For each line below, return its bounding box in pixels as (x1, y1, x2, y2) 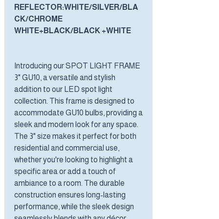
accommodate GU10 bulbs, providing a (14, 108, 143, 117)
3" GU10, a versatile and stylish (14, 73, 115, 82)
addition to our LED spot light (14, 85, 112, 93)
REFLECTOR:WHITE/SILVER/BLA (14, 2, 138, 11)
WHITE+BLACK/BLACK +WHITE (14, 26, 131, 35)
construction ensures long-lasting (14, 190, 126, 199)
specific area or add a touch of (14, 167, 116, 175)
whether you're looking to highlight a (14, 155, 133, 164)
